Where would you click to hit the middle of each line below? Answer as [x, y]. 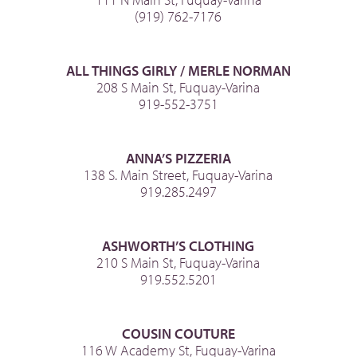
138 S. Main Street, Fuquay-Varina [178, 175]
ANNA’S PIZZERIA [178, 159]
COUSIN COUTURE [178, 334]
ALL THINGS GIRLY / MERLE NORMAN [178, 71]
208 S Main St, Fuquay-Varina [178, 88]
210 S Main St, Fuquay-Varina [178, 263]
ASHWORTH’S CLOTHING [178, 246]
